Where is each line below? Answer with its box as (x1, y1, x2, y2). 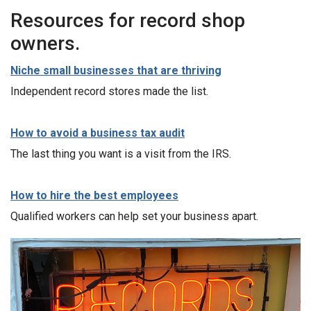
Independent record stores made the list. (10, 85, 208, 99)
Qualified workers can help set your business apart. (10, 210, 258, 224)
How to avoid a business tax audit (10, 126, 185, 140)
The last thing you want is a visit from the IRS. (10, 147, 231, 161)
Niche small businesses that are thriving (10, 64, 221, 78)
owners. (10, 32, 80, 56)
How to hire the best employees (10, 189, 178, 203)
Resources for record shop (10, 9, 245, 33)
